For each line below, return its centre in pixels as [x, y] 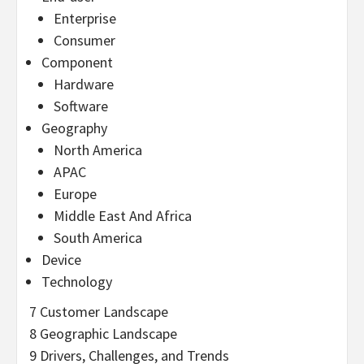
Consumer [84, 40]
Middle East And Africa [123, 215]
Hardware [84, 84]
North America [98, 149]
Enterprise [85, 18]
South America [98, 237]
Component [77, 62]
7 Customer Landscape [99, 311]
